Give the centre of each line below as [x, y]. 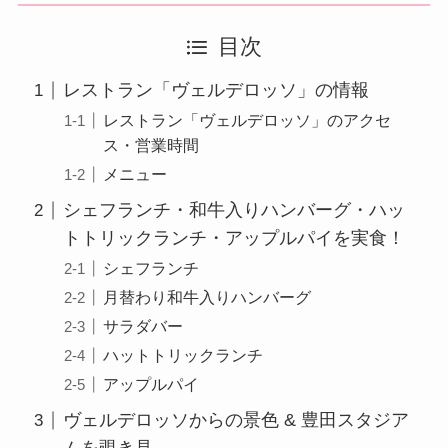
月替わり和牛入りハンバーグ [207, 297]
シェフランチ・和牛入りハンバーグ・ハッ [233, 210]
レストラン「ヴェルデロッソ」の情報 [215, 90]
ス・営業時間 [151, 145]
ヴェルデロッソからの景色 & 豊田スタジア [235, 420]
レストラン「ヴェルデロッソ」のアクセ [247, 120]
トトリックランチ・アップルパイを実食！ [233, 238]
